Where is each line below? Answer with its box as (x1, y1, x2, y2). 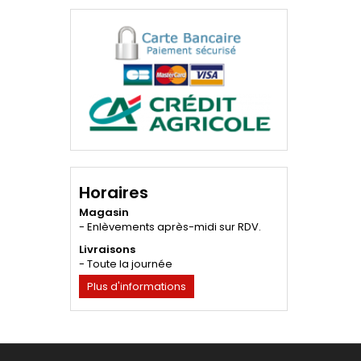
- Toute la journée (79, 256, 172, 272)
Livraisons (79, 242, 135, 258)
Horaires (79, 181, 148, 205)
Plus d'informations (87, 279, 186, 295)
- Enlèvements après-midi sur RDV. (79, 219, 261, 235)
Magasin (79, 205, 129, 221)
